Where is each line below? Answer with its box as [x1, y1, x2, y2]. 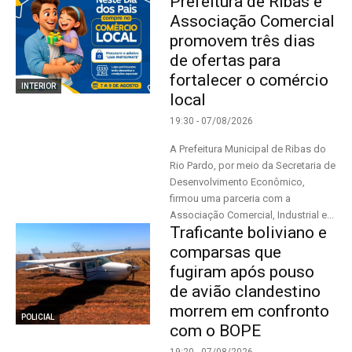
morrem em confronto [170, 302, 330, 321]
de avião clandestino [170, 282, 321, 301]
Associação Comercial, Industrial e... [170, 209, 335, 221]
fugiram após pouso [170, 262, 315, 281]
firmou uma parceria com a [170, 192, 291, 204]
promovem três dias [170, 31, 316, 50]
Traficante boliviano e [170, 223, 328, 242]
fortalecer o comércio [170, 71, 329, 90]
